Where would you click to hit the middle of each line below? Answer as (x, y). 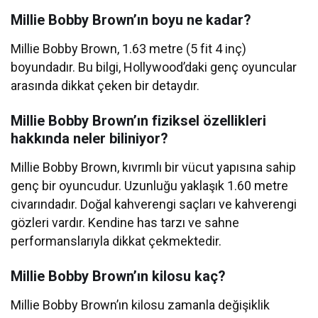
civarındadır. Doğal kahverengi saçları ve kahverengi (154, 204)
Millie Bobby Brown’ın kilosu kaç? (118, 276)
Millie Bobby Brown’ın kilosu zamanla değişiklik (141, 305)
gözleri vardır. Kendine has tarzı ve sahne (125, 223)
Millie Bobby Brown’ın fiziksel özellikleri (138, 121)
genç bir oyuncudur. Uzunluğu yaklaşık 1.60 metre (150, 186)
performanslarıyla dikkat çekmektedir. (116, 241)
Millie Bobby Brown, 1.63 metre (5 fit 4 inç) (129, 49)
